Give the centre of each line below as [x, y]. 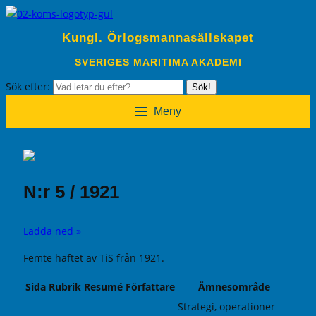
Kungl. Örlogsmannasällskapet [158, 38]
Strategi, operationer [226, 307]
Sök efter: [29, 86]
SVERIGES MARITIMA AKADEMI [158, 62]
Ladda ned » [52, 231]
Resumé [103, 287]
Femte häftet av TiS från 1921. [94, 257]
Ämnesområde [234, 287]
